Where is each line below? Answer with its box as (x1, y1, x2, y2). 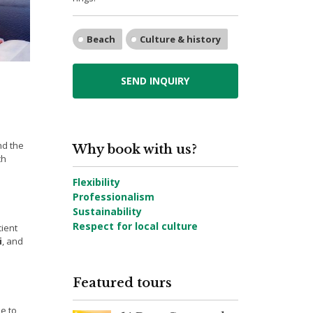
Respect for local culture (72, 219, 198, 233)
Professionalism (72, 190, 154, 203)
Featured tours (72, 275, 172, 291)
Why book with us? (72, 142, 197, 157)
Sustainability (72, 205, 142, 218)
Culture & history (139, 33, 221, 45)
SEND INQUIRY (121, 74, 190, 87)
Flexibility (72, 175, 120, 189)
